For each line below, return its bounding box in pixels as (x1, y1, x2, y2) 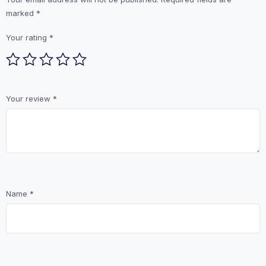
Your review (6, 94, 53, 104)
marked (6, 8, 36, 18)
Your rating (6, 33, 49, 43)
